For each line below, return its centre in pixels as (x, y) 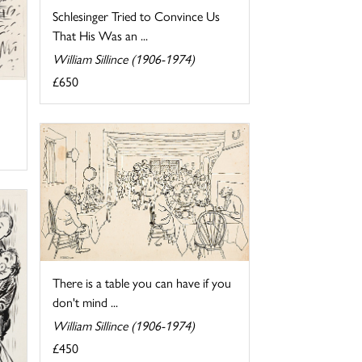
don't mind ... (85, 302)
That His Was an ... (100, 36)
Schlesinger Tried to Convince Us (136, 16)
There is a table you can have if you (141, 283)
